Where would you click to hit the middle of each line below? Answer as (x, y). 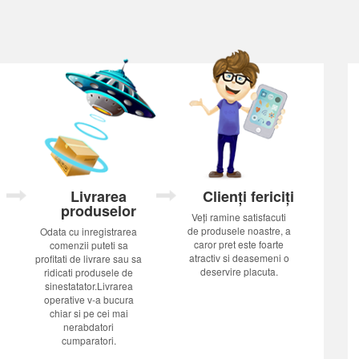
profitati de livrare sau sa (89, 258)
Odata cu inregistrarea (89, 231)
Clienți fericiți (249, 196)
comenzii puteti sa (89, 245)
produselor (98, 211)
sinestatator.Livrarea (89, 286)
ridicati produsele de (89, 272)
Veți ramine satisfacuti (239, 217)
